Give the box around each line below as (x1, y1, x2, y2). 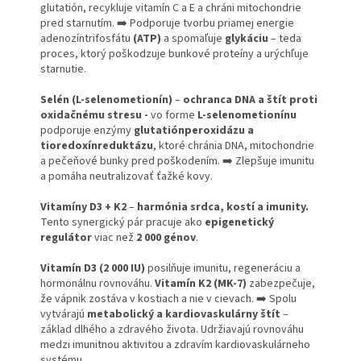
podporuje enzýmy (40, 122, 134, 139)
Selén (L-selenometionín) (40, 92, 172, 109)
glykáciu (225, 31, 268, 48)
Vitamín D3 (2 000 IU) (40, 260, 145, 277)
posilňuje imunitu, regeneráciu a (145, 260, 301, 277)
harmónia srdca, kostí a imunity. (137, 199, 309, 216)
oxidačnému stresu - (40, 107, 151, 124)
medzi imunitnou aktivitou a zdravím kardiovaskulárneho (40, 337, 310, 354)
